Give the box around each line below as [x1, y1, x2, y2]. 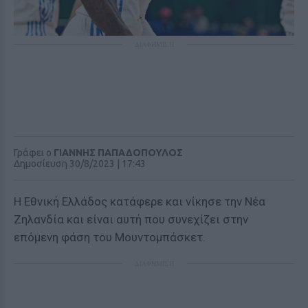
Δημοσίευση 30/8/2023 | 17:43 [14, 158, 146, 169]
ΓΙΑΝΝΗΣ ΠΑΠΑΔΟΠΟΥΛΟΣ [54, 147, 183, 158]
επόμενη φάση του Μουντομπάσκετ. [14, 230, 206, 244]
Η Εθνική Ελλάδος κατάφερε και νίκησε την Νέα [14, 195, 265, 208]
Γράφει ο [14, 147, 54, 158]
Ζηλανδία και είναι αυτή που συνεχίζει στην [14, 212, 248, 226]
